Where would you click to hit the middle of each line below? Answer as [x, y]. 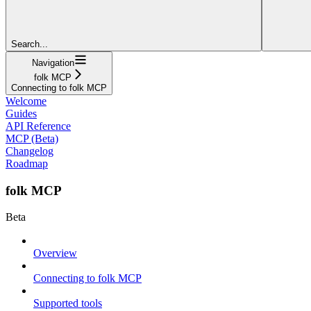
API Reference [38, 126]
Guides [21, 113]
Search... [30, 44]
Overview [55, 253]
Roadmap [27, 163]
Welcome [26, 101]
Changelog [30, 151]
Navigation [53, 62]
